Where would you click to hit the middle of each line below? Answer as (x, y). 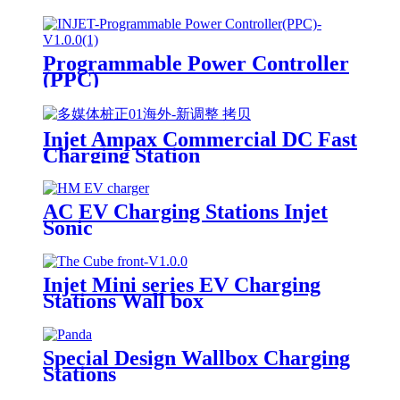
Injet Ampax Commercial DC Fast (200, 139)
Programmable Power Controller (196, 63)
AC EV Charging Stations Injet (185, 212)
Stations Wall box (123, 301)
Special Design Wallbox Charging (196, 358)
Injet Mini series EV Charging (182, 285)
